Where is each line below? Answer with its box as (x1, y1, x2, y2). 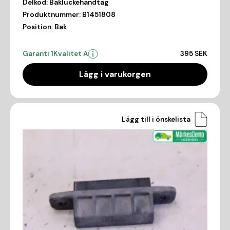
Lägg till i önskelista (122, 114, 190, 124)
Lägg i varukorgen (79, 69, 151, 80)
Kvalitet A (53, 49, 88, 59)
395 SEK (180, 49, 207, 59)
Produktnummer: (23, 10, 81, 20)
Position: (23, 23, 53, 32)
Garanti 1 (23, 49, 53, 59)
